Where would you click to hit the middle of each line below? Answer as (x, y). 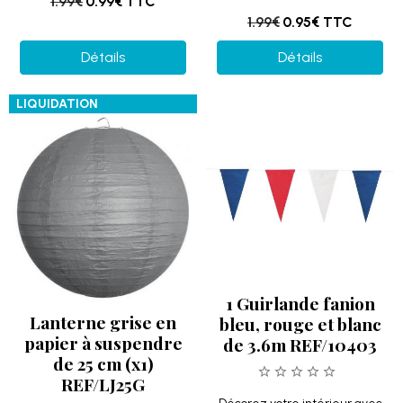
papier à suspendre (103, 343)
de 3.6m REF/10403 (300, 345)
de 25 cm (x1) (103, 363)
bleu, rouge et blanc (300, 324)
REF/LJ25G (103, 384)
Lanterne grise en (103, 322)
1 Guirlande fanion (300, 303)
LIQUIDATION (57, 104)
